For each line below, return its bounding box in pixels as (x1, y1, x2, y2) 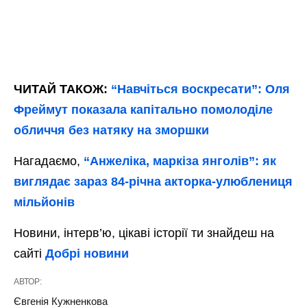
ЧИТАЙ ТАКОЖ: (14, 82, 111, 97)
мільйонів (14, 195, 75, 210)
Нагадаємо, (14, 154, 84, 169)
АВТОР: (14, 277, 42, 287)
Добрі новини (45, 247, 129, 261)
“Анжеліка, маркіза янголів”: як (84, 154, 276, 169)
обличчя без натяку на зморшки (14, 123, 209, 138)
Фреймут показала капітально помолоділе (14, 103, 273, 117)
